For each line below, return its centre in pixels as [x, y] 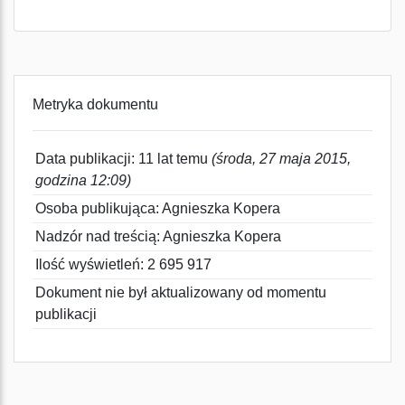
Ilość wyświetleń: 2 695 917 [123, 264]
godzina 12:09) [83, 180]
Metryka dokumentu [95, 104]
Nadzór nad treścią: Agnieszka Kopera [158, 236]
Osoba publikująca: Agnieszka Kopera [158, 208]
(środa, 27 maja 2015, [281, 159]
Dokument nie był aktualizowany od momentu [181, 292]
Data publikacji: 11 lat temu [123, 159]
